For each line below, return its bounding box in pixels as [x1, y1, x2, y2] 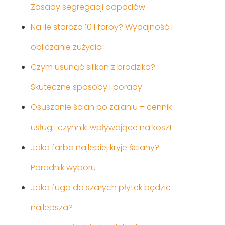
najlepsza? [30, 202, 73, 214]
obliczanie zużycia [30, 41, 102, 53]
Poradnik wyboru [30, 162, 96, 174]
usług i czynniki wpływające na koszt [30, 122, 172, 134]
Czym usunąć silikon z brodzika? [30, 61, 155, 73]
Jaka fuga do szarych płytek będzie [30, 182, 171, 194]
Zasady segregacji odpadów [30, 1, 145, 13]
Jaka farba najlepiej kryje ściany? [30, 142, 159, 154]
